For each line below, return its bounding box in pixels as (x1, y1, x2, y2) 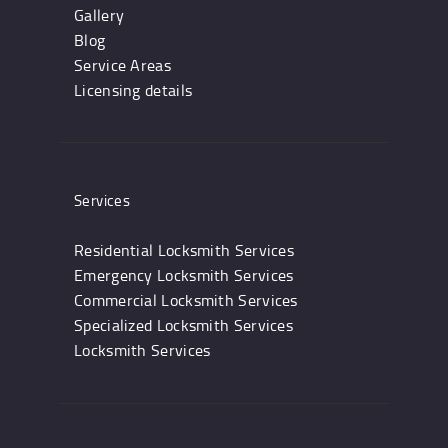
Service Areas (74, 53, 171, 76)
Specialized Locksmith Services (74, 314, 293, 337)
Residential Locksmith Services (74, 239, 294, 262)
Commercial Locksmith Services (74, 289, 298, 312)
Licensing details (74, 78, 193, 101)
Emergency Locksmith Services (74, 264, 294, 287)
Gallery (74, 3, 125, 26)
